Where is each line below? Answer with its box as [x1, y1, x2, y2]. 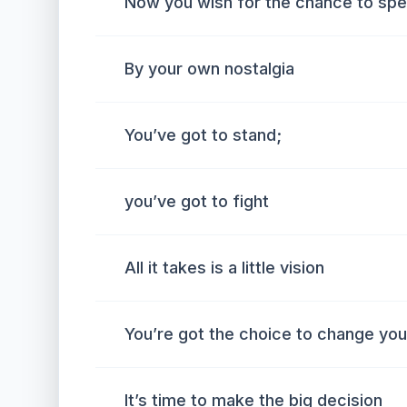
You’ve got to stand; [124, 125, 282, 144]
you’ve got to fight [124, 192, 269, 211]
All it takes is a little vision [124, 258, 324, 277]
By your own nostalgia [124, 59, 294, 78]
